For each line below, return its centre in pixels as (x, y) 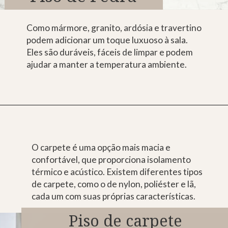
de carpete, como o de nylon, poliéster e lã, (113, 184)
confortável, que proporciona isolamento (111, 159)
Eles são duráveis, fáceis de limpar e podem (110, 52)
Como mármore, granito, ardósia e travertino (114, 27)
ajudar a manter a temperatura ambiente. (108, 64)
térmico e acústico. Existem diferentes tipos (117, 172)
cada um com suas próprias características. (114, 196)
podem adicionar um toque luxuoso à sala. (107, 40)
